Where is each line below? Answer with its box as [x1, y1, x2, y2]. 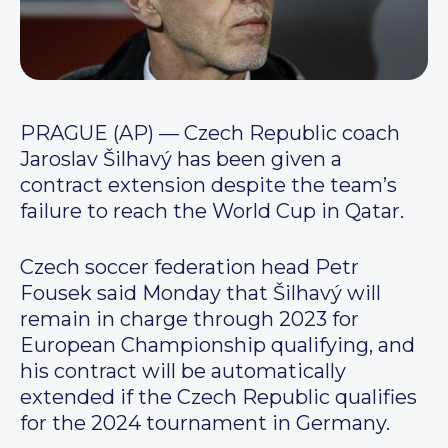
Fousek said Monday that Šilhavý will [20, 281, 381, 306]
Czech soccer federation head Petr [20, 255, 359, 280]
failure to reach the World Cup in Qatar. [20, 199, 404, 224]
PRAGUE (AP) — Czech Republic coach [20, 121, 400, 146]
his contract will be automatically [20, 359, 346, 384]
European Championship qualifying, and [20, 333, 415, 358]
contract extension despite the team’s [20, 173, 397, 198]
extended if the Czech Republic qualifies [20, 385, 417, 410]
